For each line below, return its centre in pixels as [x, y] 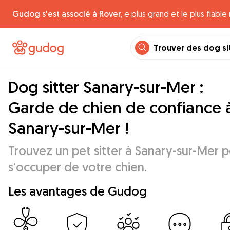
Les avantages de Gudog [78, 191]
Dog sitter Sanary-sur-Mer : [106, 87]
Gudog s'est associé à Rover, [67, 14]
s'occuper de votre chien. [78, 167]
